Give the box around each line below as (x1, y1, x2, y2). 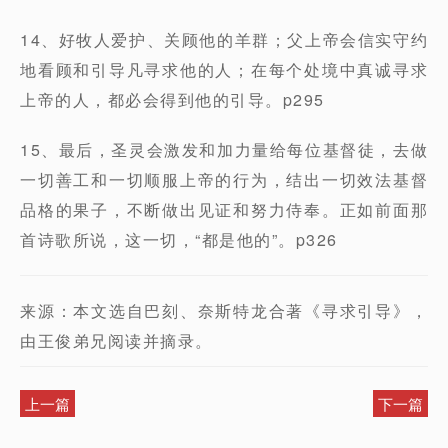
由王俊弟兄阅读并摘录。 (20, 329, 213, 352)
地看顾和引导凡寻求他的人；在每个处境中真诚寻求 (20, 58, 428, 81)
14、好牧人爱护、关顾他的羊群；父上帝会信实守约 (20, 28, 428, 51)
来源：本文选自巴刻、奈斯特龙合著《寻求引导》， (20, 299, 428, 322)
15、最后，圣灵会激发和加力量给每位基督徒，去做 (20, 138, 428, 161)
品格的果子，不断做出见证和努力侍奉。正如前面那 (20, 198, 428, 221)
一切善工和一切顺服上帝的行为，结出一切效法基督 (20, 168, 428, 191)
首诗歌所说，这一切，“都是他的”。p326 (20, 228, 338, 251)
